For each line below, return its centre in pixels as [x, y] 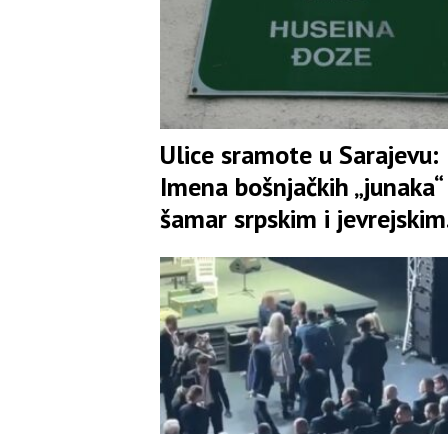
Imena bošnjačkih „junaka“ [302, 186]
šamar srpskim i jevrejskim [303, 218]
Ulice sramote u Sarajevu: [299, 154]
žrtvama [205, 250]
